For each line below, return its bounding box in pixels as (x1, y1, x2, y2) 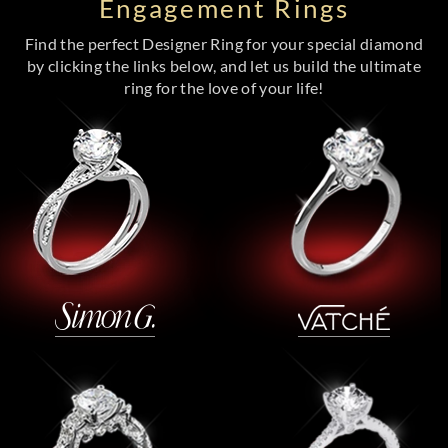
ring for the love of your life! (124, 77, 324, 97)
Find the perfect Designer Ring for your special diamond (24, 33, 424, 53)
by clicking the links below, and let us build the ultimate (27, 55, 421, 75)
